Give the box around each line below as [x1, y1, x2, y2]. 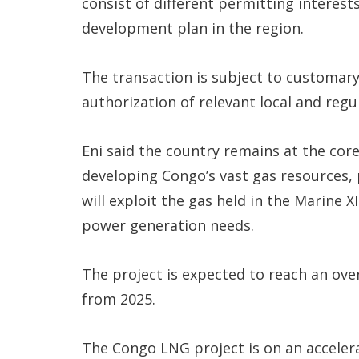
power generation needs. [82, 216, 254, 236]
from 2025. [82, 289, 155, 309]
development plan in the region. [82, 18, 304, 38]
